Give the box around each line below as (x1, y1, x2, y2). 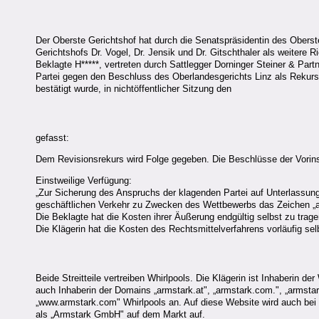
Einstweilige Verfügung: (36, 175, 132, 187)
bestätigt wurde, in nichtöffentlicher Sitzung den (36, 83, 231, 94)
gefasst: (36, 132, 69, 143)
